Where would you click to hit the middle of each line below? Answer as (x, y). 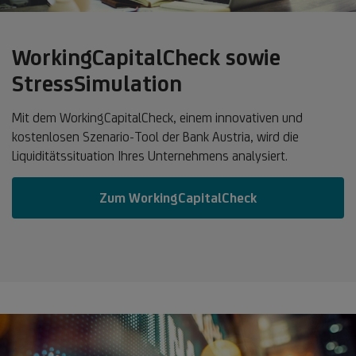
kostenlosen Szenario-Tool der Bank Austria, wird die (155, 136)
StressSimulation (97, 83)
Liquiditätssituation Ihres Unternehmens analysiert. (150, 155)
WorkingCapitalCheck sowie (146, 56)
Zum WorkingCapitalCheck (178, 197)
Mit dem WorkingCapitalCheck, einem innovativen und (157, 117)
